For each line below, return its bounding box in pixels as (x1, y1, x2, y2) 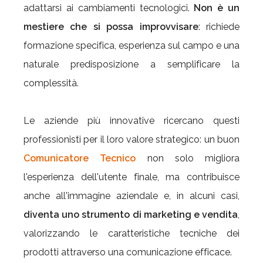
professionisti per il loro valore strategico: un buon (23, 133, 240, 145)
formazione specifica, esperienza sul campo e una (23, 39, 240, 51)
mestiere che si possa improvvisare (23, 21, 198, 32)
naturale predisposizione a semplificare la (23, 58, 240, 70)
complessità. (23, 77, 79, 89)
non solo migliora (136, 152, 240, 164)
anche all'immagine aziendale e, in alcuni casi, (23, 190, 240, 201)
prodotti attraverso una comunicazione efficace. (23, 246, 232, 258)
